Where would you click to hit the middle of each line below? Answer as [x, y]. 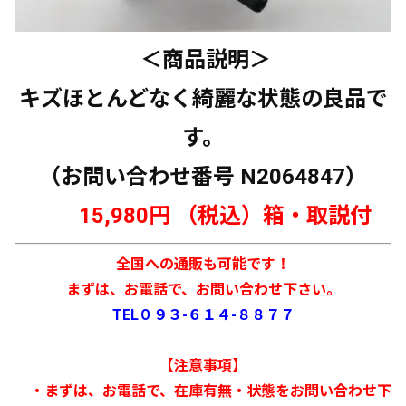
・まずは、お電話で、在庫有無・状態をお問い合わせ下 [203, 391]
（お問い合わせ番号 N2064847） [203, 176]
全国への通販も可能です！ [203, 264]
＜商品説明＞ [203, 59]
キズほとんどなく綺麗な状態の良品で [203, 98]
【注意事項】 [203, 365]
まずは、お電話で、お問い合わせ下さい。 [203, 289]
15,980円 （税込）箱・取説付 [203, 215]
